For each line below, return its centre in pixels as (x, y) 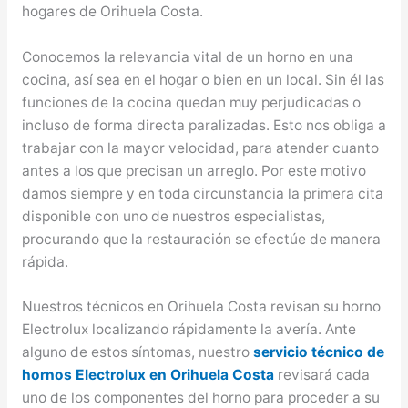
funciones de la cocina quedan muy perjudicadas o (191, 102)
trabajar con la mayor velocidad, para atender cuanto (200, 148)
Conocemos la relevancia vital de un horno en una (187, 56)
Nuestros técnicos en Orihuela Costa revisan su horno (201, 307)
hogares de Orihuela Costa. (112, 11)
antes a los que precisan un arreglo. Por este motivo (194, 170)
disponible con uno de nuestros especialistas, (173, 216)
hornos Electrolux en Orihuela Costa (148, 375)
